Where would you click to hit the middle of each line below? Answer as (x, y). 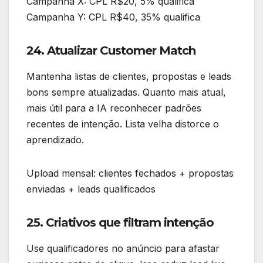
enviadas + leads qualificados (91, 189)
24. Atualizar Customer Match (111, 51)
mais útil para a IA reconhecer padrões (114, 108)
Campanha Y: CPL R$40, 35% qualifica (113, 17)
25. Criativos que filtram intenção (120, 223)
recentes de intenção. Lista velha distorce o (123, 124)
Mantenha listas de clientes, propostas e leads (129, 77)
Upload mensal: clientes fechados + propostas (130, 173)
